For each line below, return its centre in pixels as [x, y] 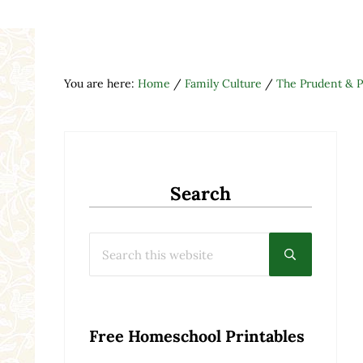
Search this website [140, 239]
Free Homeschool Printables [196, 336]
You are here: [100, 84]
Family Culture [223, 84]
